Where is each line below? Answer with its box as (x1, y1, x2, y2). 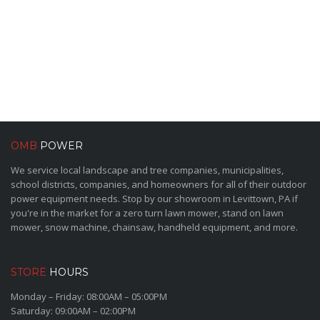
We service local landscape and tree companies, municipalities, (11, 164, 284, 176)
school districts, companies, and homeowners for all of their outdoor (11, 178, 306, 191)
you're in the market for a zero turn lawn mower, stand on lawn (11, 206, 284, 219)
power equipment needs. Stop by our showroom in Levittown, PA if (11, 192, 298, 205)
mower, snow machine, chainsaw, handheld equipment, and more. (11, 221, 298, 234)
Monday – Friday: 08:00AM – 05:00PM (11, 290, 167, 303)
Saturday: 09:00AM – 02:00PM (11, 304, 136, 317)
